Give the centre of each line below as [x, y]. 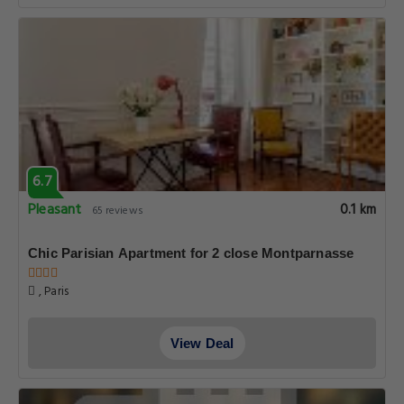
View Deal [202, 343]
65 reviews [117, 211]
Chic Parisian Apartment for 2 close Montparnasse [191, 253]
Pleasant [55, 210]
